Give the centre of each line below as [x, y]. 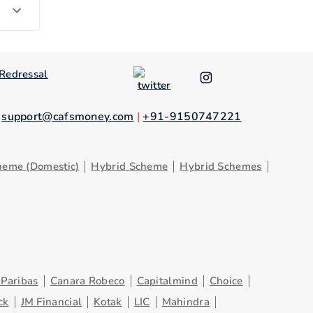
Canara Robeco [87, 281]
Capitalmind [167, 281]
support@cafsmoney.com [68, 117]
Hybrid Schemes [221, 166]
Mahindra [185, 302]
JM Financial [51, 302]
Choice [226, 281]
